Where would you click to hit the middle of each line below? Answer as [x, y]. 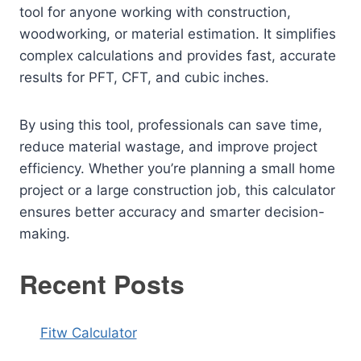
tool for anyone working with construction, [155, 12]
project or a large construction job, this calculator [177, 190]
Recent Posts [102, 284]
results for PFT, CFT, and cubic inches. [144, 77]
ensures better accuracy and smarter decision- [172, 212]
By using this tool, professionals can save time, [171, 125]
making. [45, 234]
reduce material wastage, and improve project [168, 147]
